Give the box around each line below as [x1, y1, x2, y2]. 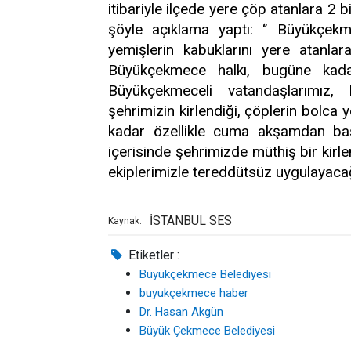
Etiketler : [125, 248, 180, 262]
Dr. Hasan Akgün [139, 305, 223, 319]
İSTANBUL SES [150, 213, 232, 228]
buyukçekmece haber [139, 286, 248, 300]
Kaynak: [108, 215, 142, 226]
